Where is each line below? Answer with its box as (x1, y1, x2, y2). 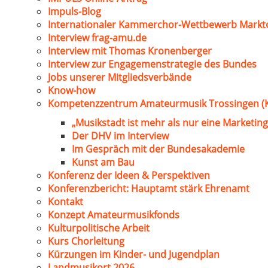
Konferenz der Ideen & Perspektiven (48, 169, 210, 182)
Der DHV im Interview (72, 129, 169, 142)
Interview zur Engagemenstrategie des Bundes (48, 57, 257, 71)
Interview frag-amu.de (48, 31, 147, 44)
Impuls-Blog (48, 5, 101, 18)
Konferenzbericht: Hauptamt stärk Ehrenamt (48, 182, 249, 195)
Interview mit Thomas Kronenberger (48, 44, 212, 57)
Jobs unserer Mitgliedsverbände (48, 71, 191, 84)
